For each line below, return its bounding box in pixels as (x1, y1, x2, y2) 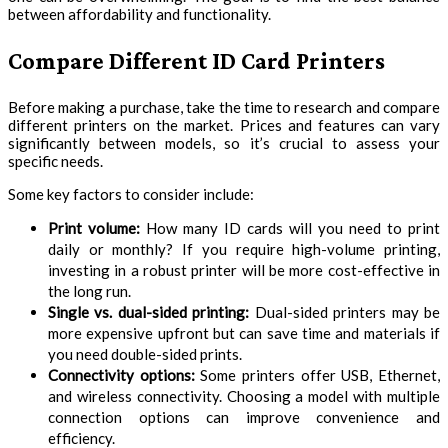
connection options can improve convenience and (48, 407, 440, 426)
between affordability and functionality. (8, 4, 271, 23)
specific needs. (8, 151, 103, 170)
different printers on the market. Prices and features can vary (8, 115, 440, 134)
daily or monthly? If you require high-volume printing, (48, 239, 440, 258)
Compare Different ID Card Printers (8, 46, 385, 74)
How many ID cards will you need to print (140, 218, 440, 237)
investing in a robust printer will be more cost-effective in (48, 260, 440, 279)
